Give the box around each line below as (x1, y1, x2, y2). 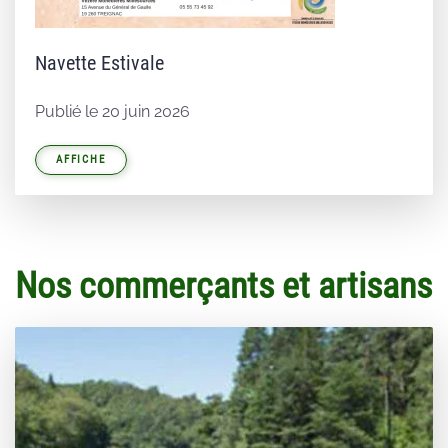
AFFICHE (56, 153, 106, 167)
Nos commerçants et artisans (15, 265, 432, 308)
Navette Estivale (35, 51, 164, 76)
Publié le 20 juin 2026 (35, 102, 190, 122)
